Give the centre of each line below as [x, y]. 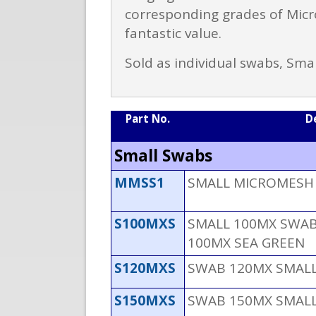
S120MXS [145, 268]
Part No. [148, 119]
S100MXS [145, 224]
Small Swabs [163, 156]
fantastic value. [173, 34]
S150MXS [145, 301]
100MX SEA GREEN [246, 243]
